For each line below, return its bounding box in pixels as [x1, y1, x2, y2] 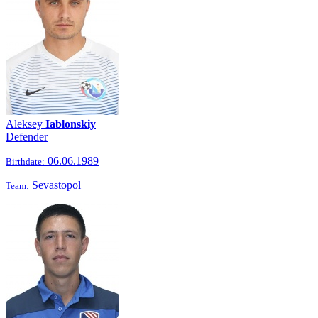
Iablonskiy [45, 118, 96, 130]
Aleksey [6, 118, 45, 130]
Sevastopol [29, 179, 81, 191]
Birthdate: [6, 156, 45, 167]
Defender [6, 131, 48, 143]
